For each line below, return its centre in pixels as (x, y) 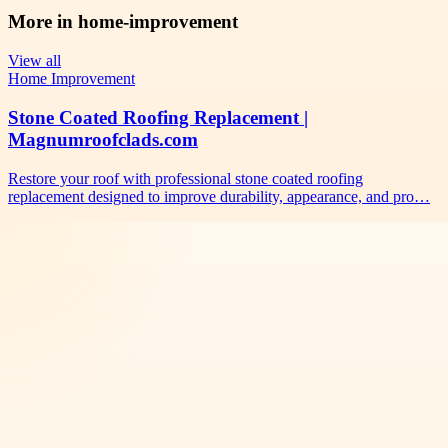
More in (43, 22)
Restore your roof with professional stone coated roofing (185, 178)
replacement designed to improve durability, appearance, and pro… (219, 196)
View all (34, 61)
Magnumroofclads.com (103, 139)
